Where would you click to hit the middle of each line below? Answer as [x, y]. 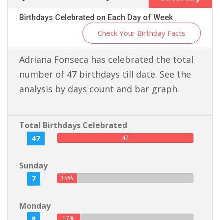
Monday [35, 206]
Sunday [33, 165]
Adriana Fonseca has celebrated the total [106, 59]
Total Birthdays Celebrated [73, 125]
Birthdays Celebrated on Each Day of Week [96, 17]
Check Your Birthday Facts [142, 33]
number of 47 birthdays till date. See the [105, 74]
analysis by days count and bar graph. [99, 89]
